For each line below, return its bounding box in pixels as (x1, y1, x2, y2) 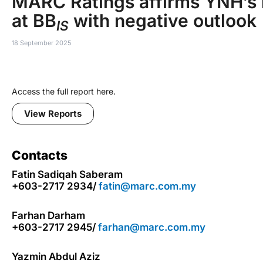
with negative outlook (69, 10, 257, 31)
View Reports (24, 108, 82, 119)
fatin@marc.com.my (99, 180, 196, 192)
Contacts (12, 148, 68, 163)
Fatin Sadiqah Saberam (12, 168, 123, 180)
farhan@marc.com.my (98, 221, 205, 233)
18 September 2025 (12, 39, 72, 47)
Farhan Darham (12, 209, 85, 221)
